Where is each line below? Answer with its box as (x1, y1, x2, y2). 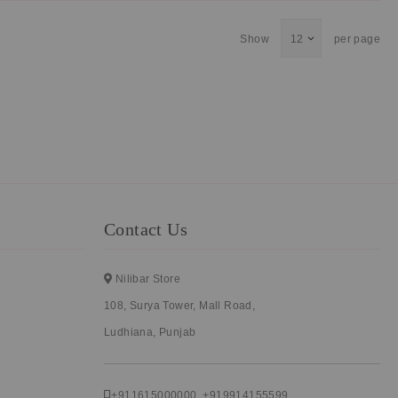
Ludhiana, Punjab (104, 326, 196, 338)
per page (333, 32, 380, 45)
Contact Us (104, 219, 187, 239)
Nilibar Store (112, 273, 181, 285)
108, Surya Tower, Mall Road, (104, 299, 256, 312)
